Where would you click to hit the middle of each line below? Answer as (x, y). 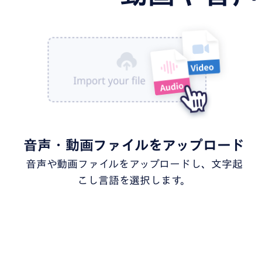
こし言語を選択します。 (134, 180)
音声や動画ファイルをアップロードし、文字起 (134, 163)
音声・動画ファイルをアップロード (134, 145)
